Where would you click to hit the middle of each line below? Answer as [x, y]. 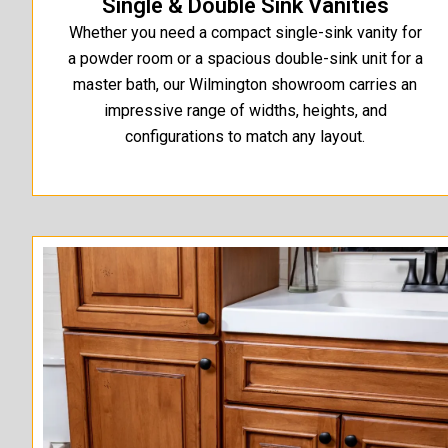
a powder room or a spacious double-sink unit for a [245, 59]
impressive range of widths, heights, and [245, 111]
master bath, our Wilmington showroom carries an [245, 85]
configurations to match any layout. [245, 137]
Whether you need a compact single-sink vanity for [245, 33]
